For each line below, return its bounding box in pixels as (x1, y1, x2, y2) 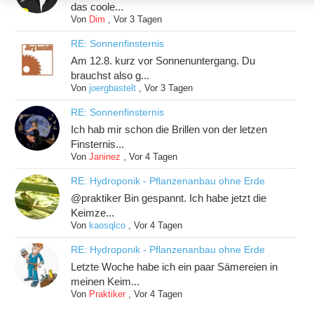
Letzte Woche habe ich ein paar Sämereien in (71, 261, 278, 273)
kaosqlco (89, 220, 126, 231)
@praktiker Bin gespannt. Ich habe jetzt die (71, 192, 267, 205)
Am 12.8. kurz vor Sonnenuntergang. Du (71, 55, 256, 67)
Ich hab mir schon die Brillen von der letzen (71, 123, 268, 136)
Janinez (89, 151, 121, 163)
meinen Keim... (71, 275, 140, 288)
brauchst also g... (71, 69, 150, 82)
